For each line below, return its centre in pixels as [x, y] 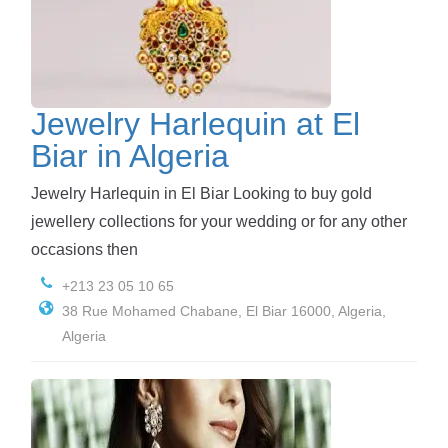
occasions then [84, 249]
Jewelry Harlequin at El [195, 124]
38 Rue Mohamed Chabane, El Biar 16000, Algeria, [223, 310]
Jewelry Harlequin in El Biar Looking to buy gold [201, 193]
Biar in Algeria [130, 156]
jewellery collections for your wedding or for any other [219, 221]
